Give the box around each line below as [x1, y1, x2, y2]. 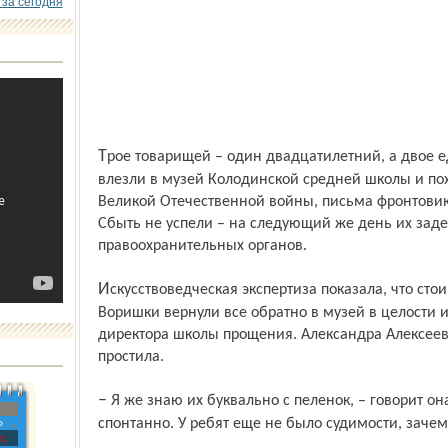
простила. [97, 349, 164, 365]
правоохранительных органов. [97, 238, 307, 254]
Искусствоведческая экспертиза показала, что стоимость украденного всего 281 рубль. [97, 280, 110, 299]
